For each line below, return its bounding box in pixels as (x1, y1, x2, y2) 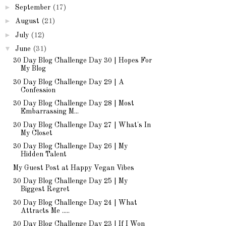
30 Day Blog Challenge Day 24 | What (13, 199, 137, 206)
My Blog (20, 65, 46, 73)
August (15, 18, 39, 25)
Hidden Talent (20, 151, 67, 158)
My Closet (20, 129, 52, 137)
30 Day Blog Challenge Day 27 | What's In (13, 121, 151, 129)
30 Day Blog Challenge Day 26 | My (13, 143, 128, 150)
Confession (20, 86, 55, 94)
